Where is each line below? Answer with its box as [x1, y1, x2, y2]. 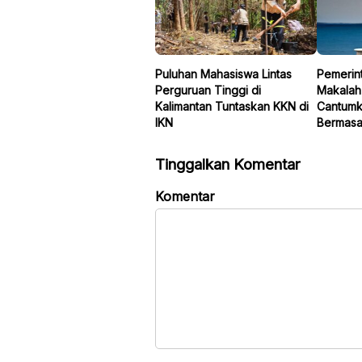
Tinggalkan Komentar [155, 154, 301, 174]
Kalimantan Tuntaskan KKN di [155, 99, 309, 113]
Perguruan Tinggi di [155, 82, 261, 97]
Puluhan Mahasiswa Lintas [155, 66, 292, 81]
